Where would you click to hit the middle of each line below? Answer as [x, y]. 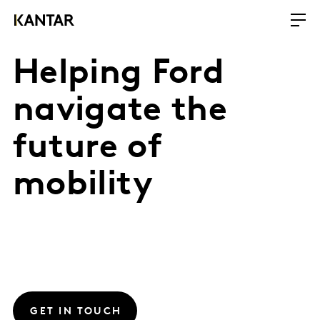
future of [87, 149]
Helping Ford [119, 74]
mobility [83, 186]
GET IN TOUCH [76, 312]
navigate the [120, 111]
